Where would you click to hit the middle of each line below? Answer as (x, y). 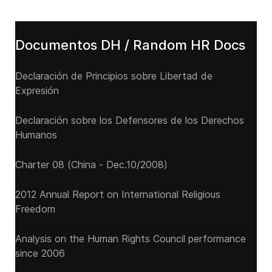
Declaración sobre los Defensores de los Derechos (130, 120)
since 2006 (40, 253)
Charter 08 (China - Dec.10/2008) (91, 165)
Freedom (35, 209)
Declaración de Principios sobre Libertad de (114, 76)
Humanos (36, 135)
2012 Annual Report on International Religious (118, 194)
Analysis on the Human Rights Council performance (131, 239)
